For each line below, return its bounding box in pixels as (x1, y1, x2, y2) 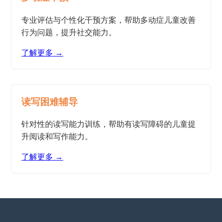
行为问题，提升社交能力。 (21, 28, 117, 37)
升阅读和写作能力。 (21, 132, 93, 141)
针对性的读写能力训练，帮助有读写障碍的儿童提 (21, 120, 196, 129)
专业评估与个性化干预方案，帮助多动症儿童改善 (21, 15, 196, 24)
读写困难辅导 (21, 96, 78, 107)
